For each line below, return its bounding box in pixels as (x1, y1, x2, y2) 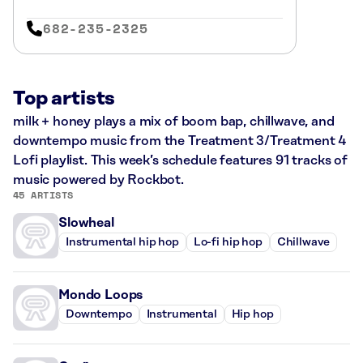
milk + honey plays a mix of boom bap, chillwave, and (13, 113, 335, 129)
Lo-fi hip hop (193, 236, 263, 250)
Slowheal (58, 215, 114, 230)
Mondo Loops (58, 287, 143, 302)
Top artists (13, 88, 116, 109)
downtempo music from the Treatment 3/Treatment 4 (13, 133, 347, 148)
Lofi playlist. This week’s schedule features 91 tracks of (13, 152, 348, 168)
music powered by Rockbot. (13, 172, 184, 187)
